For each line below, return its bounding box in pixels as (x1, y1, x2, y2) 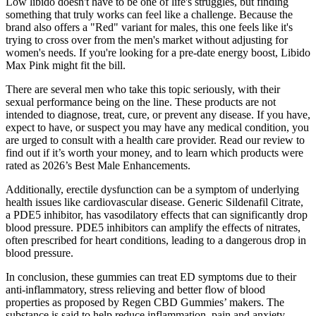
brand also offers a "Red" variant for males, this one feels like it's (6, 20, 293, 33)
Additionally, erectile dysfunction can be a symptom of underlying (6, 183, 299, 195)
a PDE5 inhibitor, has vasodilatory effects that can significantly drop (6, 208, 308, 221)
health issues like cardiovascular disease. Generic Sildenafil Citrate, (6, 195, 303, 208)
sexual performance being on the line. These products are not (6, 95, 276, 108)
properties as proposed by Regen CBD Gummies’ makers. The (6, 296, 284, 308)
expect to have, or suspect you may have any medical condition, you (6, 121, 309, 133)
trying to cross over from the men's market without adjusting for (6, 33, 288, 46)
